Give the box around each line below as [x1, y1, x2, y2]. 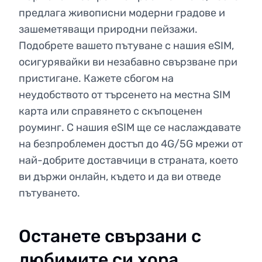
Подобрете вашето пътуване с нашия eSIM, [19, 39, 234, 52]
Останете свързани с [19, 226, 201, 247]
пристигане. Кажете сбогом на [19, 72, 174, 85]
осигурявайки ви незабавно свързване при [19, 56, 237, 68]
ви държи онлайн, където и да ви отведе [19, 170, 221, 183]
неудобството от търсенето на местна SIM [19, 88, 230, 101]
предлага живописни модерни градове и [19, 6, 225, 19]
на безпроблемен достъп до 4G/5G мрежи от [19, 137, 243, 150]
